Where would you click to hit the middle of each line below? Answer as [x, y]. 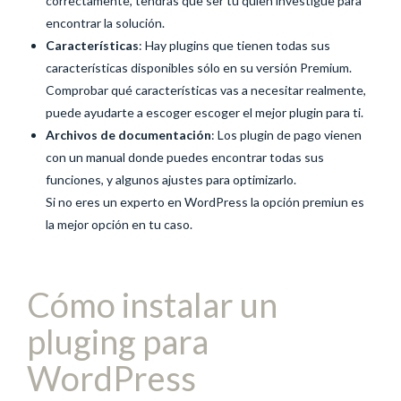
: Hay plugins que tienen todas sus [235, 45]
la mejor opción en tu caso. [119, 224]
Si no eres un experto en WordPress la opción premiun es [205, 201]
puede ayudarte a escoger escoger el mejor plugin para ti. [205, 112]
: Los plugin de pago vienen [286, 134]
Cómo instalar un [152, 304]
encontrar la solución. [105, 22]
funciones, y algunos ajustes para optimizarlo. [171, 179]
